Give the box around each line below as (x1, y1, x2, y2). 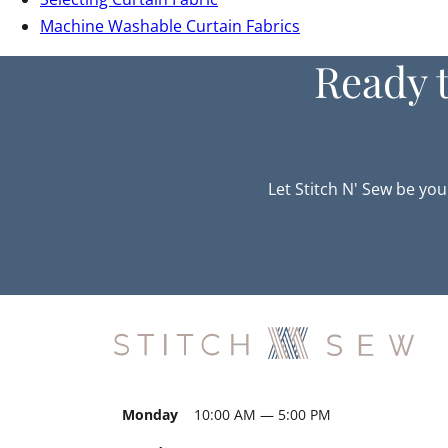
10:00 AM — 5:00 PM (194, 405, 331, 425)
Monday (122, 405, 178, 425)
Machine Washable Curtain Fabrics (40, 14, 300, 37)
